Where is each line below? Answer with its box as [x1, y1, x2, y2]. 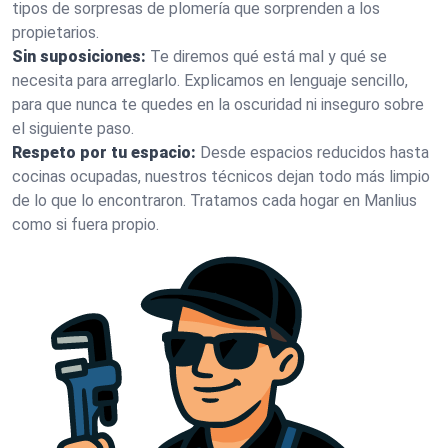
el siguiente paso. [12, 119, 134, 138]
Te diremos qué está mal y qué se [150, 47, 387, 66]
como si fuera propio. [12, 215, 159, 234]
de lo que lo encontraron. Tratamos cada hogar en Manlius [12, 191, 417, 210]
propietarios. [12, 23, 99, 42]
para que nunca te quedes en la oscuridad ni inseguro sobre [12, 95, 424, 114]
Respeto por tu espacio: [12, 143, 196, 162]
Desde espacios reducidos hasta [200, 143, 429, 162]
